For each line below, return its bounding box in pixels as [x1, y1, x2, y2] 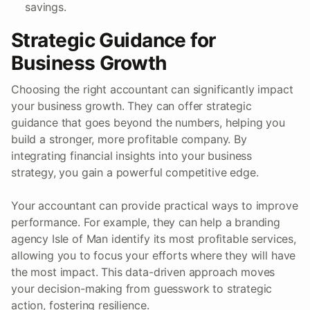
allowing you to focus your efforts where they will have [11, 248, 296, 262]
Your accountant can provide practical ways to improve [11, 198, 298, 212]
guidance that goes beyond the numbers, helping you [11, 115, 285, 129]
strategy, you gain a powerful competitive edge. [11, 165, 259, 179]
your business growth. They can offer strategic [11, 98, 252, 113]
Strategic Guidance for [11, 28, 216, 52]
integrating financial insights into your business [11, 148, 253, 163]
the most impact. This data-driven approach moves [11, 264, 275, 279]
